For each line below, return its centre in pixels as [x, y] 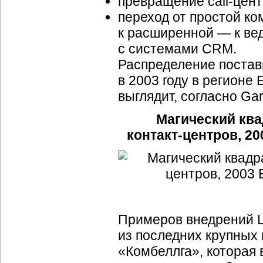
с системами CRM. [177, 49]
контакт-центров [182, 135]
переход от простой [181, 17]
